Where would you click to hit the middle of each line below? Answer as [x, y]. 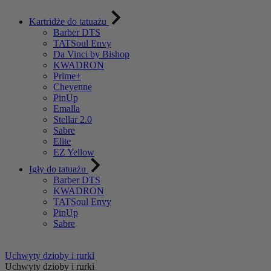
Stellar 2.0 [73, 119]
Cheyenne [73, 87]
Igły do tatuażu [59, 169]
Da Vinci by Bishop [91, 54]
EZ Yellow [74, 152]
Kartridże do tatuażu [69, 21]
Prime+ [67, 76]
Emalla [67, 109]
